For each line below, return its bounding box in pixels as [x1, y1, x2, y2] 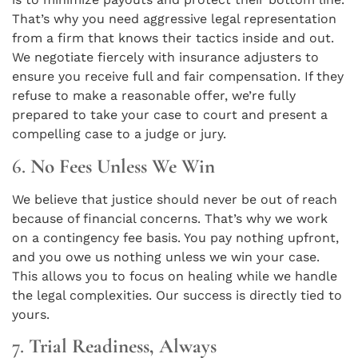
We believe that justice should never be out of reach [12, 191, 337, 207]
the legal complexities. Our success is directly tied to [12, 287, 342, 303]
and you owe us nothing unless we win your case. [12, 249, 320, 265]
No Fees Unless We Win [30, 153, 215, 178]
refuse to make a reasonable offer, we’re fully [12, 88, 296, 104]
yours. [12, 306, 50, 322]
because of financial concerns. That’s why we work [12, 210, 328, 226]
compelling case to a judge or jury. [12, 126, 226, 142]
